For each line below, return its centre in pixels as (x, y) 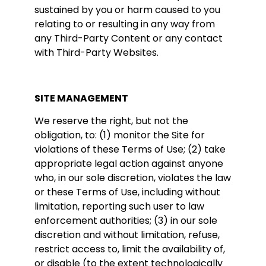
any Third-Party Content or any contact (129, 38)
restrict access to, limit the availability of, (130, 249)
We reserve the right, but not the (111, 121)
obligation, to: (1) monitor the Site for (120, 135)
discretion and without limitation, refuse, (127, 235)
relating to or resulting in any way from (125, 24)
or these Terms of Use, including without (127, 192)
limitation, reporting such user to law (119, 206)
